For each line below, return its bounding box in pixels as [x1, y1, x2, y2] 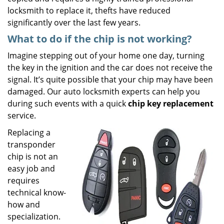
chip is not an [7, 151, 58, 162]
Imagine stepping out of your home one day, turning [7, 50, 204, 61]
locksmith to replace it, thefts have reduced [7, 5, 170, 16]
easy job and [7, 163, 55, 174]
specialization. [7, 211, 60, 222]
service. [7, 110, 36, 121]
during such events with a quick [7, 98, 128, 109]
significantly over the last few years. [7, 17, 140, 28]
